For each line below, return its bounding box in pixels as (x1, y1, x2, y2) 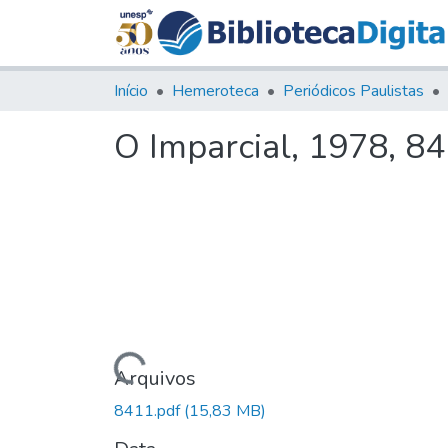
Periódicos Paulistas (283, 79, 424, 102)
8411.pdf (114, 399, 184, 422)
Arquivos (114, 364, 196, 392)
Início (114, 79, 148, 102)
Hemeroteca (172, 79, 259, 102)
